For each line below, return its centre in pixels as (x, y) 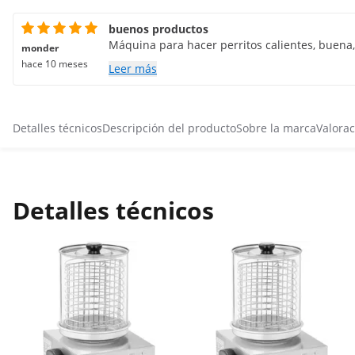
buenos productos (158, 29)
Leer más (133, 69)
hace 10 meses (55, 64)
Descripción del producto (169, 128)
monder (40, 48)
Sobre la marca (276, 128)
